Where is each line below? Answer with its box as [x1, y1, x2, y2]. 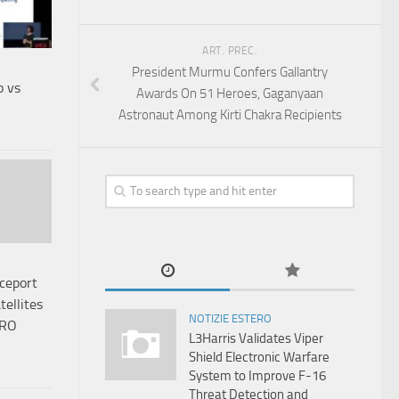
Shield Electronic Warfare [189, 349, 330, 365]
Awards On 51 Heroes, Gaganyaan [136, 85, 323, 102]
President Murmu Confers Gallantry [132, 64, 328, 80]
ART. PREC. [202, 45, 257, 57]
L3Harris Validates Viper [189, 330, 323, 346]
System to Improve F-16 [189, 368, 326, 384]
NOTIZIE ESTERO [189, 312, 272, 325]
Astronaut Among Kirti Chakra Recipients [118, 107, 342, 123]
